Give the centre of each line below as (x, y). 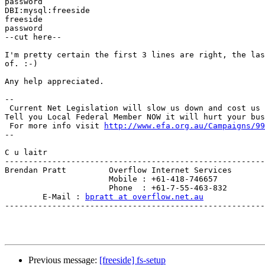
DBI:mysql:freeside (47, 11)
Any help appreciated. (54, 82)
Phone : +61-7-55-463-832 (116, 188)
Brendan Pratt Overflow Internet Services (118, 170)
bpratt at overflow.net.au (144, 197)
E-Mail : (45, 197)
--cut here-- (33, 37)
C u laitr (26, 153)
